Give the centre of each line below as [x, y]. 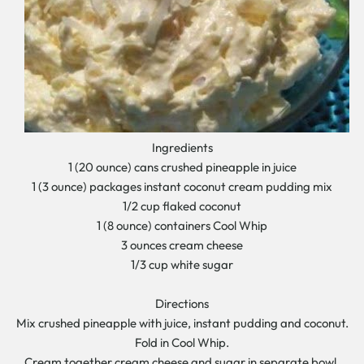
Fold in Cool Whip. [182, 342]
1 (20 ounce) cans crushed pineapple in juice [182, 167]
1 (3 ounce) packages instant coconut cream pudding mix [182, 186]
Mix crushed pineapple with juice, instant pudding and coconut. [182, 323]
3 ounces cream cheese [182, 245]
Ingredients [182, 147]
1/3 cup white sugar [182, 264]
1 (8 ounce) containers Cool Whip [182, 225]
